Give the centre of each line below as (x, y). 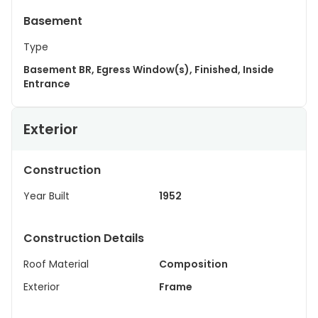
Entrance (47, 84)
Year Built (46, 196)
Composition (193, 264)
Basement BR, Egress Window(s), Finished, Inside (149, 70)
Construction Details (84, 238)
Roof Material (56, 264)
